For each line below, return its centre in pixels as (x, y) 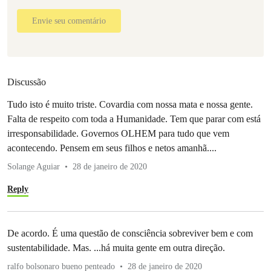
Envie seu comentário (69, 21)
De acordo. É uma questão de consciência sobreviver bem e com (130, 233)
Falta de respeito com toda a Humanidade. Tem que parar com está (134, 119)
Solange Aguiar (34, 166)
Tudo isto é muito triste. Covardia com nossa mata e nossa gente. (130, 104)
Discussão (27, 82)
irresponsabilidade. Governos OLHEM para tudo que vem (118, 133)
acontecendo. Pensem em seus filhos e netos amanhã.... (112, 148)
